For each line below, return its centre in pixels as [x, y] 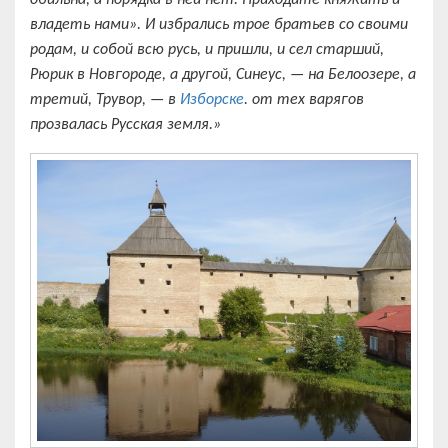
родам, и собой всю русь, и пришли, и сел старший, [207, 50]
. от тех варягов [304, 100]
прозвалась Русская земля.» [125, 125]
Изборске [212, 100]
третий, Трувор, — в [105, 100]
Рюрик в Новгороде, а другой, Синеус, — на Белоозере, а [223, 75]
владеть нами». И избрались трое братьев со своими [219, 25]
